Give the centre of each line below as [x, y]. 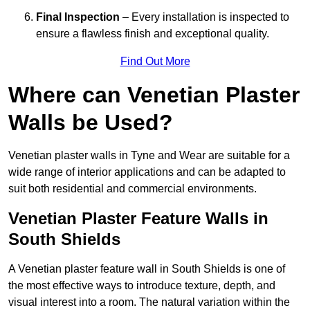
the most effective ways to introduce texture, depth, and [142, 286]
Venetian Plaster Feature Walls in [138, 219]
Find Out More [155, 62]
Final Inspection [78, 17]
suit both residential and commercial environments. [133, 189]
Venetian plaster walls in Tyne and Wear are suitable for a [149, 156]
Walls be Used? [91, 123]
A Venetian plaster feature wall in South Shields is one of [147, 269]
